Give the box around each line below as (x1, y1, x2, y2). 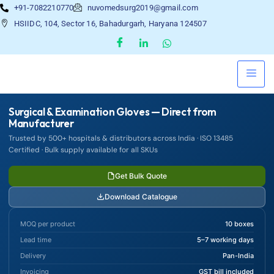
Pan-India (223, 251, 254, 260)
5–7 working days (197, 235, 254, 244)
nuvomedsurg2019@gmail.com (87, 3, 198, 12)
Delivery (20, 251, 46, 260)
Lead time (20, 235, 51, 244)
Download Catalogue (105, 191, 177, 201)
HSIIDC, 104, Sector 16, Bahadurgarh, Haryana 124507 (13, 19, 207, 28)
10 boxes (225, 219, 254, 228)
